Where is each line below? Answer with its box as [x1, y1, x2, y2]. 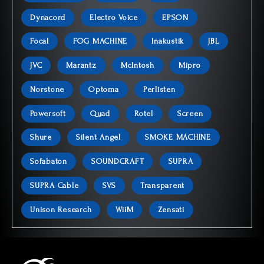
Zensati [157, 204, 184, 214]
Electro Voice [90, 12, 138, 22]
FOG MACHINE [72, 37, 128, 46]
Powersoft [30, 108, 66, 118]
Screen [177, 108, 203, 118]
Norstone [30, 84, 64, 94]
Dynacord [30, 12, 65, 22]
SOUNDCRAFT [91, 157, 144, 166]
